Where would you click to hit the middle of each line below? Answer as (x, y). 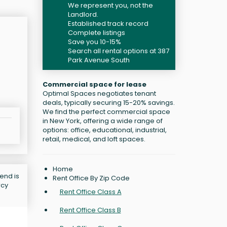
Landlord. (83, 14)
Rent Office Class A (90, 192)
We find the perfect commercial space (106, 112)
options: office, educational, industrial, (104, 130)
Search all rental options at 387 (118, 51)
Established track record (108, 24)
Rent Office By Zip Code (91, 178)
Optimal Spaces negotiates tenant (99, 93)
